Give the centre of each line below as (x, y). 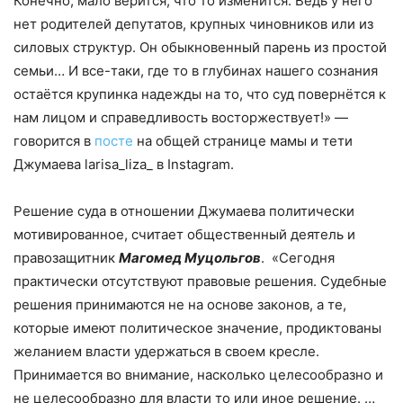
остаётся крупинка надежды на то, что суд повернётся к (200, 94)
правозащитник (66, 258)
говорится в (54, 141)
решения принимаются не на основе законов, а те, (180, 305)
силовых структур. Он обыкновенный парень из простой (200, 48)
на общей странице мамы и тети (243, 141)
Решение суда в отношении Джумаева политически (184, 211)
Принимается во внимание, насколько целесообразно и (198, 375)
